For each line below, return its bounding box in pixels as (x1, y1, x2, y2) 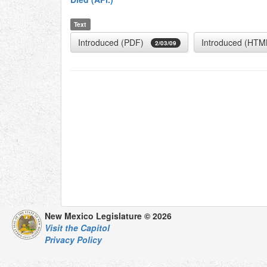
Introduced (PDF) (78, 36, 144, 48)
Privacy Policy (45, 234, 102, 246)
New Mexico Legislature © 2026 (45, 210, 172, 222)
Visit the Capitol (45, 222, 110, 234)
